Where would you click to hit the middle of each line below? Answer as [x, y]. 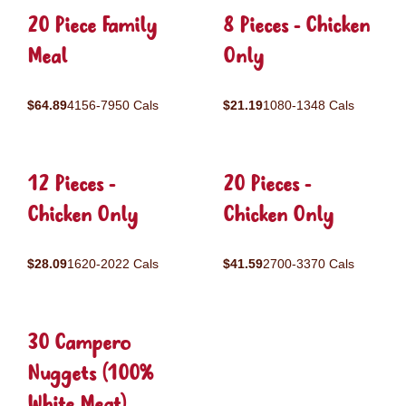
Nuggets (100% [90, 375]
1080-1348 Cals [309, 105]
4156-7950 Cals [113, 105]
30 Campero [79, 344]
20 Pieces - [267, 185]
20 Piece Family [92, 27]
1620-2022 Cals [113, 264]
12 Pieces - [71, 185]
